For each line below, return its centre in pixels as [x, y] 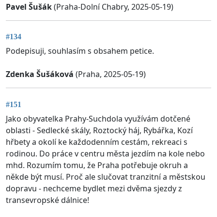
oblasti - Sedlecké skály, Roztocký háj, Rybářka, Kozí [99, 130]
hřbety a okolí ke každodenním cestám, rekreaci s [97, 142]
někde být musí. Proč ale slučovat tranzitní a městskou [106, 177]
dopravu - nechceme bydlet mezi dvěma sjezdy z [94, 188]
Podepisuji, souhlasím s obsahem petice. [80, 51]
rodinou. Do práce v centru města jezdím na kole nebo [105, 153]
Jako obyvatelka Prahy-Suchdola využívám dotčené [98, 118]
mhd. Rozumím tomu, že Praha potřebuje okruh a [97, 165]
